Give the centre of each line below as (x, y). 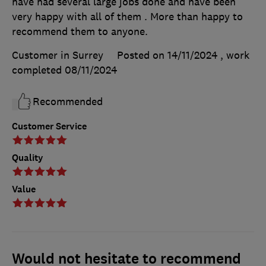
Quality (28, 158)
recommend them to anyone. (80, 32)
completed (38, 70)
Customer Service (49, 126)
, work (235, 56)
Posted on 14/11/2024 (167, 56)
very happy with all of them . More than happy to (127, 17)
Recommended (68, 102)
